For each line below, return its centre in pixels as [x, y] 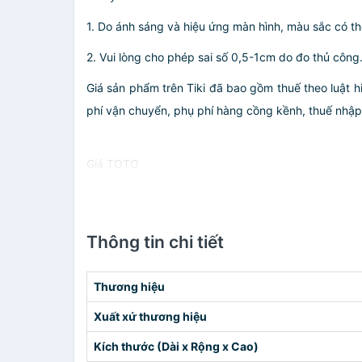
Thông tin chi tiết [155, 242]
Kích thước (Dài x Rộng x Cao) [176, 346]
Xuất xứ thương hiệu [150, 316]
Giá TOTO [113, 164]
